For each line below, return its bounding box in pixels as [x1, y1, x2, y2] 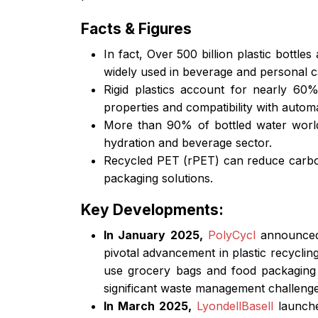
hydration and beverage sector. [104, 135, 272, 150]
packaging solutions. [104, 170, 213, 185]
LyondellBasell [197, 298, 274, 313]
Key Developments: [81, 200, 224, 219]
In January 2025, [104, 227, 203, 242]
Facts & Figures [81, 19, 192, 38]
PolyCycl [207, 227, 261, 242]
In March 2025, [104, 298, 192, 313]
